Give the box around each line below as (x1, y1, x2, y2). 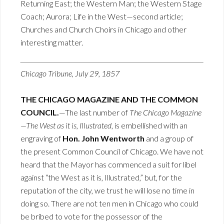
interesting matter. (20, 37, 83, 47)
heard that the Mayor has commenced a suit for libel (20, 159, 196, 169)
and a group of (144, 133, 193, 143)
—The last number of (59, 107, 129, 117)
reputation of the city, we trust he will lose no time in (20, 185, 194, 195)
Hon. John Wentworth (62, 133, 144, 143)
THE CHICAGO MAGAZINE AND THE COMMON (20, 94, 198, 104)
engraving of (20, 133, 62, 143)
